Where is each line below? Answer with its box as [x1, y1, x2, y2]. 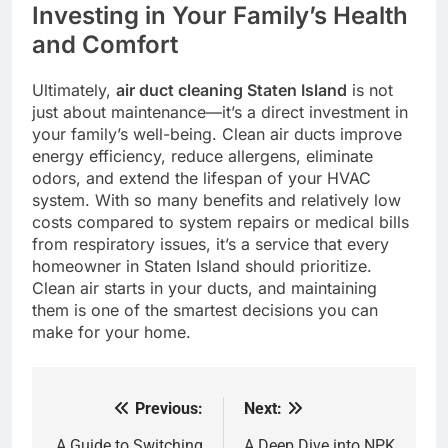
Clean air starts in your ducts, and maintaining [32, 277, 377, 298]
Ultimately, [32, 79, 116, 100]
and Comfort [32, 29, 178, 59]
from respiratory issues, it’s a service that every [32, 233, 389, 254]
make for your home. [32, 321, 191, 342]
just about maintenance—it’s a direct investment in [32, 101, 408, 122]
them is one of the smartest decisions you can [32, 299, 378, 320]
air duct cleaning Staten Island [116, 79, 347, 100]
